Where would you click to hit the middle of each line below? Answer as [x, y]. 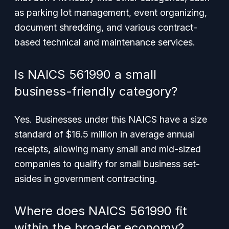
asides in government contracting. [86, 179]
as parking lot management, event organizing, [111, 13]
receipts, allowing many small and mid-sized [108, 149]
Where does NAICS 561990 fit [101, 211]
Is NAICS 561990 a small [85, 74]
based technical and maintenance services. [105, 42]
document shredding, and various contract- [106, 27]
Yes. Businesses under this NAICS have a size [111, 119]
